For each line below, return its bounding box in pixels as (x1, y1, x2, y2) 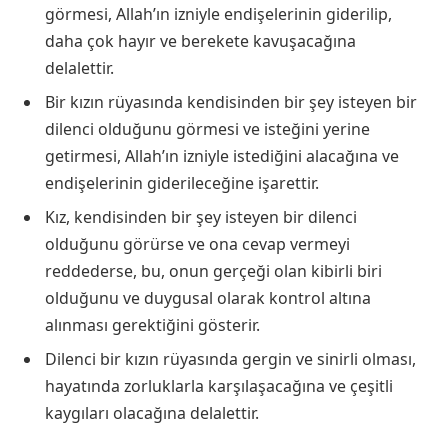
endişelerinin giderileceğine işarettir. (45, 172, 319, 195)
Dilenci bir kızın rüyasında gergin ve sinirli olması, (45, 348, 416, 371)
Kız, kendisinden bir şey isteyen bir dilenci (45, 206, 357, 229)
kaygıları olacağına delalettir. (45, 402, 259, 425)
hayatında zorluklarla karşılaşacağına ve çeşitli (45, 375, 393, 398)
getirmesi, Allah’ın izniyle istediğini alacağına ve (45, 145, 399, 168)
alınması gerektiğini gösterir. (45, 314, 260, 337)
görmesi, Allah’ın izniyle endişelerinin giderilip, (45, 3, 392, 26)
